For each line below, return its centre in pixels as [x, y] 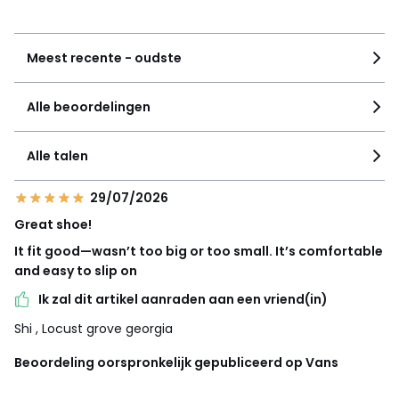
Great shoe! [53, 225]
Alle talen [57, 156]
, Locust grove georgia [104, 328]
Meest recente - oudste [104, 58]
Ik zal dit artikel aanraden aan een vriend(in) [183, 300]
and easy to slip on [76, 271]
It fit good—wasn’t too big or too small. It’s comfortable [199, 252]
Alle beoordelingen [89, 107]
